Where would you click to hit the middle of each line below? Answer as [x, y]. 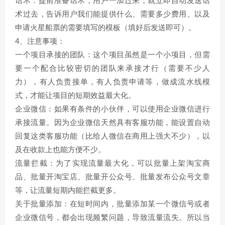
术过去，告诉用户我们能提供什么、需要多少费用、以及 [113, 14]
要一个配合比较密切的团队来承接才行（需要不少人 [113, 69]
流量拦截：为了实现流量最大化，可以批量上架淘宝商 [113, 163]
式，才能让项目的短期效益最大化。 [75, 96]
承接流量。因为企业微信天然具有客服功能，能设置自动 [113, 123]
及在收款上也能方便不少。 [60, 150]
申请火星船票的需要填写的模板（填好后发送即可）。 [105, 28]
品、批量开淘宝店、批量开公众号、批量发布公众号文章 [113, 177]
